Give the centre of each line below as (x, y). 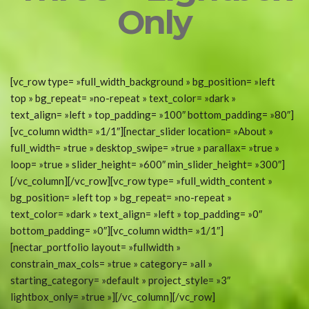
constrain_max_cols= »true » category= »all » (111, 263)
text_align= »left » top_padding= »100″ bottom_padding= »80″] (152, 114)
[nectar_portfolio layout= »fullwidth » (96, 247)
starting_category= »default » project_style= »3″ (120, 280)
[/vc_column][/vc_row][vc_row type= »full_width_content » (141, 181)
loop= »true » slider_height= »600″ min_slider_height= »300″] (148, 164)
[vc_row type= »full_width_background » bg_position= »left (143, 81)
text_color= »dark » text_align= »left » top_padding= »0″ (136, 214)
